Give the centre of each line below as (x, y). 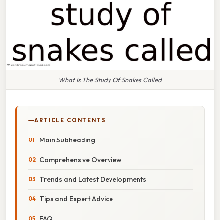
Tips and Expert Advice (76, 199)
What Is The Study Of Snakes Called (110, 79)
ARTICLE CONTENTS (70, 120)
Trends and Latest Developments (93, 179)
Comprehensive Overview (81, 159)
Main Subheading (67, 140)
